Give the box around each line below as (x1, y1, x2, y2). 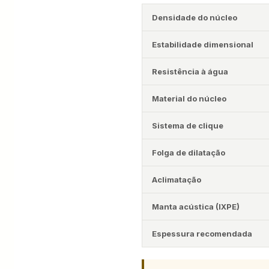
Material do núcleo (152, 94, 226, 103)
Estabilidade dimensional (152, 40, 253, 49)
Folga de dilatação (152, 148, 225, 157)
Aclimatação (152, 175, 201, 184)
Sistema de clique (152, 121, 223, 130)
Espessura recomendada (152, 229, 252, 238)
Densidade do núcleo (152, 13, 237, 22)
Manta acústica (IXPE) (152, 202, 240, 211)
